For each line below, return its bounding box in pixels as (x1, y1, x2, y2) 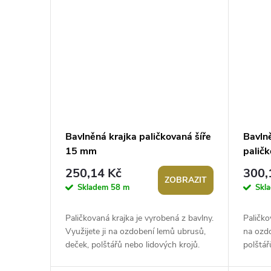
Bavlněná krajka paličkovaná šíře (65, 129, 211, 143)
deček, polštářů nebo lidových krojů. (65, 238, 200, 250)
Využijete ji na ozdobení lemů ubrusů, (65, 225, 206, 237)
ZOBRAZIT (165, 174, 207, 186)
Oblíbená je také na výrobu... (65, 252, 171, 264)
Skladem (77, 181, 111, 193)
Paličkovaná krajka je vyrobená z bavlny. (65, 212, 214, 224)
